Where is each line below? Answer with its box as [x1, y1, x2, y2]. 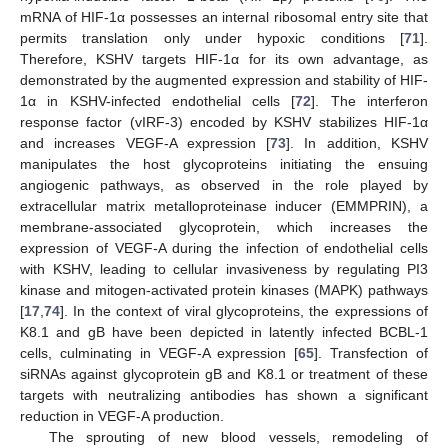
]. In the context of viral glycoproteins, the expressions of [60, 303, 428, 320]
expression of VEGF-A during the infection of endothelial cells [20, 240, 428, 257]
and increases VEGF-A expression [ [20, 135, 271, 152]
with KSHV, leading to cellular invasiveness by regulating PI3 [20, 261, 428, 278]
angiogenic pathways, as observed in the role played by [20, 177, 428, 194]
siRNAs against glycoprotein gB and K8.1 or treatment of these [20, 366, 428, 383]
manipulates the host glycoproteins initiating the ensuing [20, 156, 428, 173]
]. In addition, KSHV [286, 135, 429, 152]
